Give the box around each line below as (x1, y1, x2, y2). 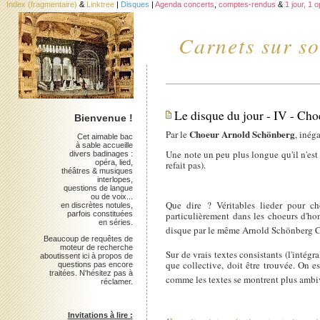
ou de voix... (90, 191, 133, 201)
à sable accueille (75, 140, 133, 149)
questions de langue (63, 183, 133, 192)
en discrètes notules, (60, 200, 133, 209)
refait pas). (166, 159, 206, 171)
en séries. (98, 217, 133, 226)
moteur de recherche (59, 242, 133, 251)
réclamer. (100, 276, 133, 286)
